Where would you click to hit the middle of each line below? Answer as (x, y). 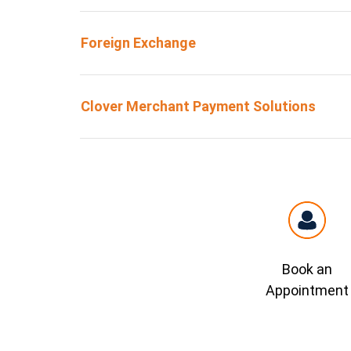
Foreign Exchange (138, 43)
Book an (307, 269)
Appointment (307, 290)
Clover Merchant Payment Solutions (198, 106)
